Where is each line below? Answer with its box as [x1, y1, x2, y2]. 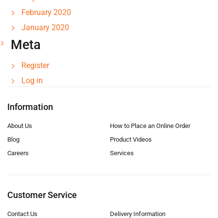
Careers [7, 149, 29, 157]
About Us [7, 122, 32, 129]
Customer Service [7, 190, 77, 200]
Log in [21, 76, 43, 85]
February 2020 [21, 8, 71, 17]
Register [21, 61, 49, 70]
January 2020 [21, 23, 69, 32]
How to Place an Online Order [109, 122, 190, 129]
